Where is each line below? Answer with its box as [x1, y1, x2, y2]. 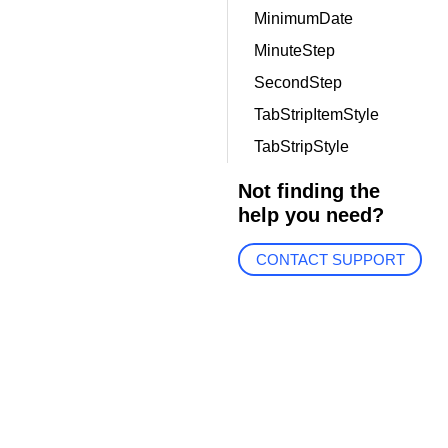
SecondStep [253, 74, 342, 91]
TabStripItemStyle [253, 106, 379, 123]
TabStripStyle [253, 138, 349, 155]
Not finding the [237, 180, 380, 202]
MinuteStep [253, 42, 335, 59]
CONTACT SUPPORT [255, 251, 405, 269]
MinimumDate [253, 10, 353, 27]
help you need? [237, 204, 384, 226]
